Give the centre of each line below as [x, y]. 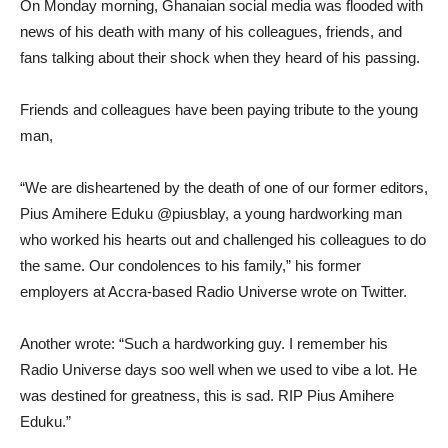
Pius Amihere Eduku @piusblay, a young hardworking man [211, 213]
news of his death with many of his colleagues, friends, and [211, 31]
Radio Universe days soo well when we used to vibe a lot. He [218, 369]
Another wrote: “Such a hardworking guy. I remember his [204, 343]
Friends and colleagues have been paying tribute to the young [219, 109]
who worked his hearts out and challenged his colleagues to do [223, 239]
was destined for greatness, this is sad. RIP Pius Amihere [207, 395]
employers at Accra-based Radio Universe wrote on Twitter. [213, 291]
